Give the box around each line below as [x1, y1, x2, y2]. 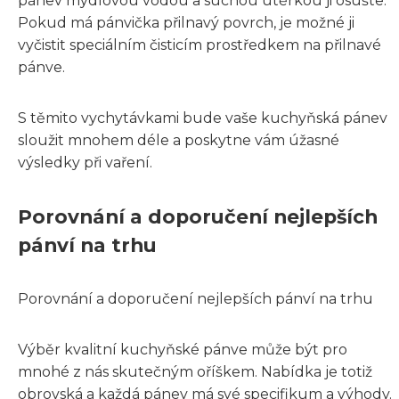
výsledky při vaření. [18, 153, 152, 171]
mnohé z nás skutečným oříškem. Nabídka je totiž [18, 362, 372, 380]
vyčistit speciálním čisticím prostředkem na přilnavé [18, 36, 381, 53]
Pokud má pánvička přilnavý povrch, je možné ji [18, 13, 354, 31]
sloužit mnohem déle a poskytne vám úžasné [18, 131, 339, 149]
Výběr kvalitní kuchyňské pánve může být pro [18, 340, 347, 358]
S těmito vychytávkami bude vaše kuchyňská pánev [18, 109, 387, 126]
